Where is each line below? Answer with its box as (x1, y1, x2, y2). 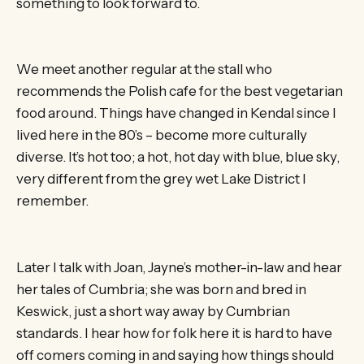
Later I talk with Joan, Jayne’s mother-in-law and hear (16, 258, 342, 275)
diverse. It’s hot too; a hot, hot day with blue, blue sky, (16, 149, 340, 166)
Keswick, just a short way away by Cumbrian (16, 302, 290, 319)
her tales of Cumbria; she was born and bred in (16, 280, 306, 297)
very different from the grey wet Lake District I (16, 171, 306, 188)
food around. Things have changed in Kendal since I (16, 105, 336, 122)
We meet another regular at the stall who (16, 61, 272, 78)
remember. (16, 193, 89, 210)
